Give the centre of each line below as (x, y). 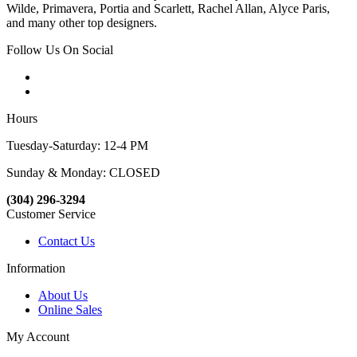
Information (36, 269)
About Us (63, 296)
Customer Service (51, 214)
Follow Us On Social (60, 50)
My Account (38, 337)
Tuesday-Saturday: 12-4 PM (77, 146)
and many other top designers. (82, 23)
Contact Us (67, 241)
